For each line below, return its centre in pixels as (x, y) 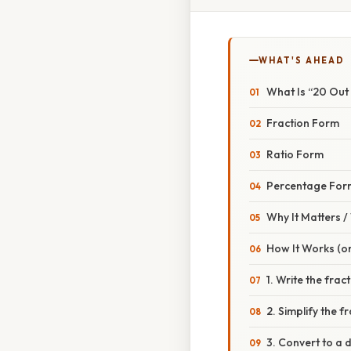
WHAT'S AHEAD (302, 61)
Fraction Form (303, 123)
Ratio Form (295, 155)
